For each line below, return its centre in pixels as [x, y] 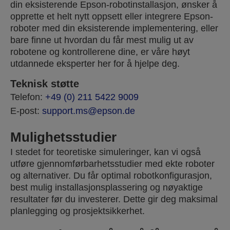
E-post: [26, 111]
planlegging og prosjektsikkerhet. [78, 211]
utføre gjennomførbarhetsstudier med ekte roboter [112, 164]
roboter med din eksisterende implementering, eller [114, 28]
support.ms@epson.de [89, 111]
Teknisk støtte [45, 84]
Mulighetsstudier [63, 137]
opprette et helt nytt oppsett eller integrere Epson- [112, 17]
